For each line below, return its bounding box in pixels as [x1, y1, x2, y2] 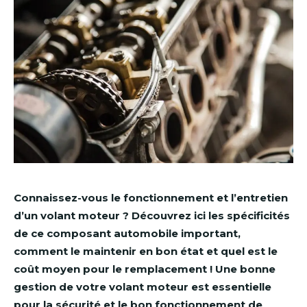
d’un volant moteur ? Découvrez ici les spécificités [14, 208, 290, 222]
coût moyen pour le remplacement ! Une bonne [14, 262, 275, 275]
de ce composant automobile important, [14, 226, 241, 240]
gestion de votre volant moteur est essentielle [14, 280, 271, 293]
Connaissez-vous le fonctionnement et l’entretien [14, 191, 288, 204]
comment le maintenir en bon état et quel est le [14, 244, 278, 258]
